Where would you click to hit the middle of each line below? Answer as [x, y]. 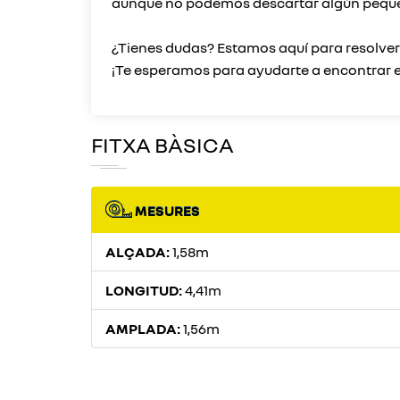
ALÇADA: [139, 252]
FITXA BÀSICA [162, 144]
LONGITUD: [145, 290]
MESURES [166, 211]
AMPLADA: [144, 329]
